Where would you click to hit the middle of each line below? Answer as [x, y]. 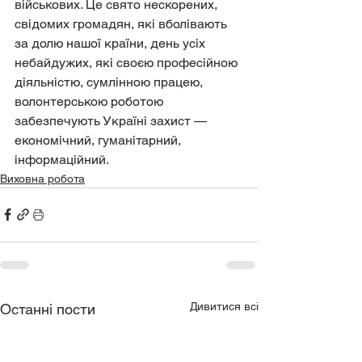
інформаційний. [62, 159]
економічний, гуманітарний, [99, 140]
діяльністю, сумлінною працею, [110, 82]
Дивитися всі [224, 306]
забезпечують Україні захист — [112, 120]
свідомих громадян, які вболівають [122, 23]
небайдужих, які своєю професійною [128, 62]
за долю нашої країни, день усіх [112, 43]
